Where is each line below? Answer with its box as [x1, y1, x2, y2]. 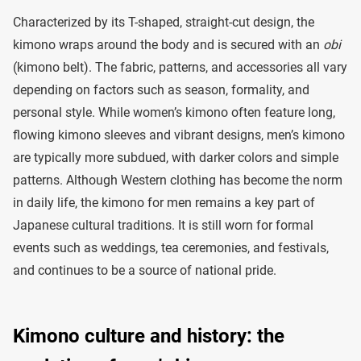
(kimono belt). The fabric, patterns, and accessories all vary [13, 60, 347, 75]
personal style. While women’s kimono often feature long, [13, 105, 335, 120]
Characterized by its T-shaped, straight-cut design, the [13, 15, 314, 30]
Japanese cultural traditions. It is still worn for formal [13, 218, 313, 233]
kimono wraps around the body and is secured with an [13, 37, 323, 52]
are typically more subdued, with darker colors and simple [13, 150, 338, 165]
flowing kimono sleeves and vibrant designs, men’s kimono [13, 127, 345, 143]
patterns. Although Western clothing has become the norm [13, 172, 342, 188]
